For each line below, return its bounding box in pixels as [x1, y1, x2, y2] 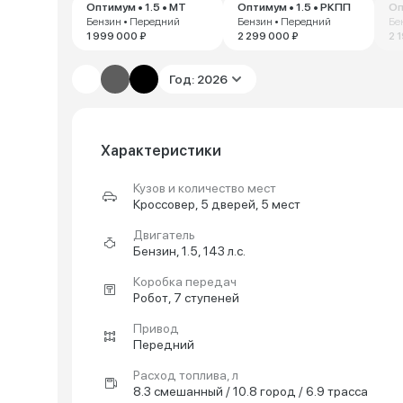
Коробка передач [133, 274, 237, 289]
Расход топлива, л [133, 368, 238, 382]
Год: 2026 [169, 72, 228, 86]
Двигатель [133, 228, 195, 242]
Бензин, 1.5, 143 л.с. [133, 244, 246, 258]
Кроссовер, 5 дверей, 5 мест [133, 197, 300, 211]
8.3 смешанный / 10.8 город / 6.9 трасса [133, 384, 368, 399]
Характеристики [101, 142, 221, 159]
